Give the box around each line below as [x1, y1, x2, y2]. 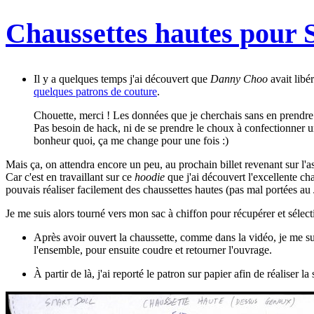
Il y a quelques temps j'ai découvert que [34, 73, 210, 85]
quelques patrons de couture [34, 86, 157, 97]
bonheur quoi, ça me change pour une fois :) [34, 135, 228, 146]
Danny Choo [210, 73, 268, 85]
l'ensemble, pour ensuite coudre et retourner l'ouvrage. [34, 244, 272, 256]
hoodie [135, 171, 165, 183]
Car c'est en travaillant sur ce [6, 171, 135, 183]
